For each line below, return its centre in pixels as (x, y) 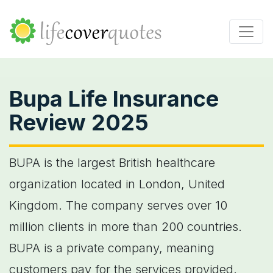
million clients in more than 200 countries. (126, 227)
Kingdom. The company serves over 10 (118, 205)
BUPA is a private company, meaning (112, 248)
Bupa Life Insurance (114, 99)
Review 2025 (79, 122)
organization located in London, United (117, 184)
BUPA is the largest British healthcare (112, 163)
